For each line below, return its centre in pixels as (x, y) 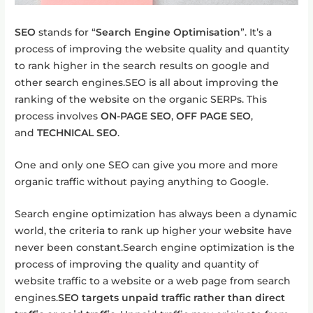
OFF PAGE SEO (214, 116)
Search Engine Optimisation (168, 32)
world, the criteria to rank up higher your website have (154, 230)
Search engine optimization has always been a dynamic (156, 213)
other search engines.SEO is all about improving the (147, 82)
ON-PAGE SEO (136, 116)
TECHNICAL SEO (78, 132)
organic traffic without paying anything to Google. (142, 181)
